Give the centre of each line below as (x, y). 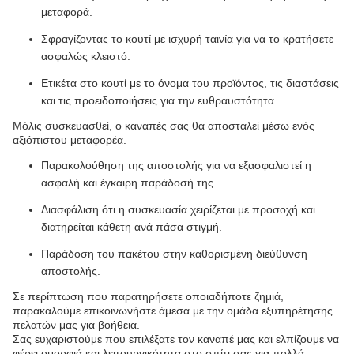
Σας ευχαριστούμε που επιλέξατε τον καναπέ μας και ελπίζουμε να (176, 339)
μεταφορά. (67, 12)
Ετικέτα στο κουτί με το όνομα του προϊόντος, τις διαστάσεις (190, 83)
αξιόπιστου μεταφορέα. (70, 140)
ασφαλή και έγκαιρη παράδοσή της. (129, 183)
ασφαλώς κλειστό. (86, 56)
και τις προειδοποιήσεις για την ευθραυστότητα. (159, 100)
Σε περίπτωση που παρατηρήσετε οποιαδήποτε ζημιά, (148, 296)
